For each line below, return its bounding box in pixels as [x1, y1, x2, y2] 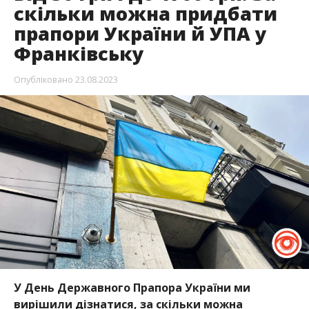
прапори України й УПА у [13, 20, 267, 46]
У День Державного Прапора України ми [13, 279, 250, 295]
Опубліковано [13, 72, 73, 86]
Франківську [13, 40, 144, 66]
